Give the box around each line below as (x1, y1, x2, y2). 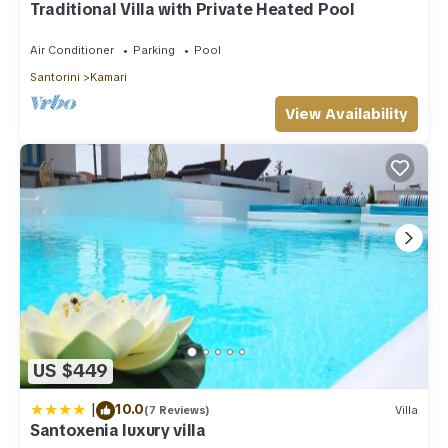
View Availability (285, 103, 408, 124)
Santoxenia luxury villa (30, 419, 206, 441)
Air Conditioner (30, 42, 114, 57)
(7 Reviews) (144, 403, 210, 418)
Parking (133, 42, 175, 57)
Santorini (30, 69, 80, 84)
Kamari (90, 69, 127, 84)
